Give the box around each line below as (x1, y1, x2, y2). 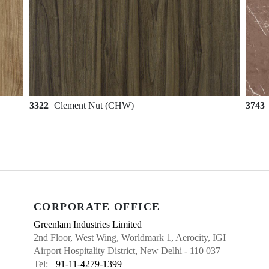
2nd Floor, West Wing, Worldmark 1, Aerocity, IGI (33, 232, 226, 243)
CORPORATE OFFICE (33, 201, 160, 213)
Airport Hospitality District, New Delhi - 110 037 (33, 246, 220, 256)
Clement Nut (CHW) (54, 100, 134, 110)
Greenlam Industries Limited (33, 219, 142, 229)
